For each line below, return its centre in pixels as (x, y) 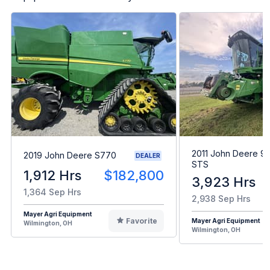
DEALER (148, 155)
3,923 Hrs (224, 182)
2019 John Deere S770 (70, 155)
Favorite (141, 221)
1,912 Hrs (52, 175)
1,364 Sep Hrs (52, 192)
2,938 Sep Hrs (221, 198)
